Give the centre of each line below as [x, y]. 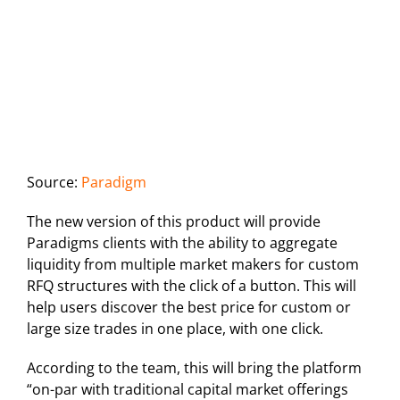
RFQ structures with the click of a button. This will [192, 285]
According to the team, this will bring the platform [194, 367]
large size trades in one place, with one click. [175, 328]
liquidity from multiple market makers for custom [193, 264]
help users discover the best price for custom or [189, 307]
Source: [54, 182]
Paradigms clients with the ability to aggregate [182, 242]
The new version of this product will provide [174, 221]
